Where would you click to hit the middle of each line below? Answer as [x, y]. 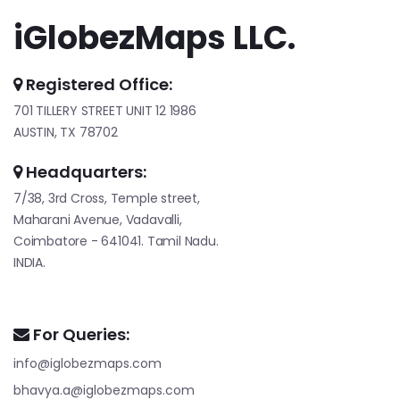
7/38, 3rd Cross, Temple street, [107, 198]
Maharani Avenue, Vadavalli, [98, 220]
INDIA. [29, 262]
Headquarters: [84, 172]
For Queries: [79, 334]
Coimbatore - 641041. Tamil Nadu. [116, 241]
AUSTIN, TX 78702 [66, 132]
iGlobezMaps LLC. [154, 38]
